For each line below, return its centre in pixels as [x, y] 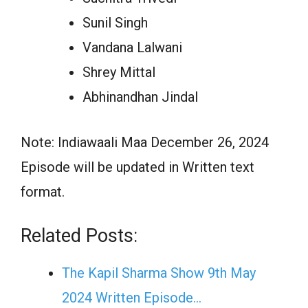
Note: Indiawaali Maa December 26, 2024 [145, 142]
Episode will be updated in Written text [137, 167]
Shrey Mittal [119, 72]
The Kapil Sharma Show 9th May [159, 273]
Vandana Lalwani [132, 47]
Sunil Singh [115, 23]
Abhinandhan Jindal [140, 97]
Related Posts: [79, 236]
